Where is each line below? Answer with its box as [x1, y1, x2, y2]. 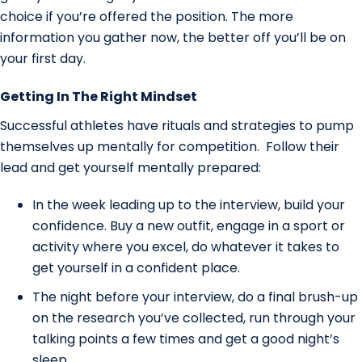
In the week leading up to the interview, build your [32, 195, 345, 214]
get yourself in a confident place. [32, 258, 240, 277]
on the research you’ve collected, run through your [32, 308, 356, 327]
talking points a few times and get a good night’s [32, 329, 339, 348]
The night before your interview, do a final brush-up [32, 287, 358, 306]
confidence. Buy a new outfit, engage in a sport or [32, 216, 345, 235]
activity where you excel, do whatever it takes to [32, 237, 339, 256]
